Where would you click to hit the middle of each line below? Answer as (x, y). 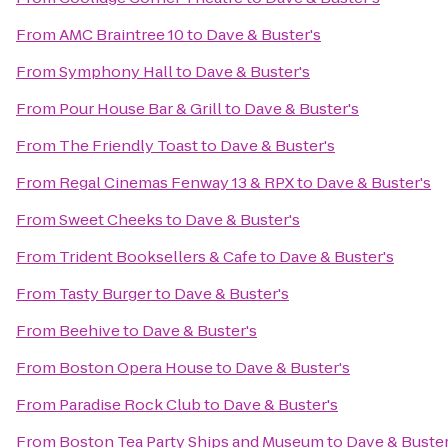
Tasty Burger (105, 293)
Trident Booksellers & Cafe (158, 256)
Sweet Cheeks (111, 219)
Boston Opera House (136, 367)
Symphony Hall (116, 71)
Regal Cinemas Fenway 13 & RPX (176, 182)
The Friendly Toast (128, 145)
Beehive (89, 330)
